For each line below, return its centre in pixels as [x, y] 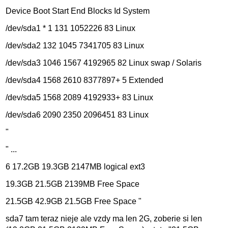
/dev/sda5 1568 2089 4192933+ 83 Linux [80, 98]
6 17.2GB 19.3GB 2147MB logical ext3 [76, 167]
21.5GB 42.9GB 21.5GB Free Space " [74, 202]
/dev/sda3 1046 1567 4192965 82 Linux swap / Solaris [104, 63]
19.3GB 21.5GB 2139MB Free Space [73, 184]
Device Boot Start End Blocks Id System [78, 11]
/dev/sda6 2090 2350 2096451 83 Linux [77, 115]
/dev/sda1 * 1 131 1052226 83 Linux [71, 28]
